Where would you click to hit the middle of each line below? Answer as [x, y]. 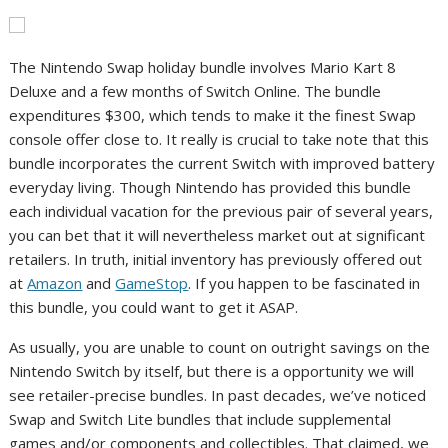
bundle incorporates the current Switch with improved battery [222, 162]
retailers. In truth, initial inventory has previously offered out [216, 258]
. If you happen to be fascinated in [304, 282]
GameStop [152, 282]
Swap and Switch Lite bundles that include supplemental [200, 418]
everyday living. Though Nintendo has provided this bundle [210, 186]
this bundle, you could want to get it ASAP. [154, 306]
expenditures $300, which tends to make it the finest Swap [213, 114]
